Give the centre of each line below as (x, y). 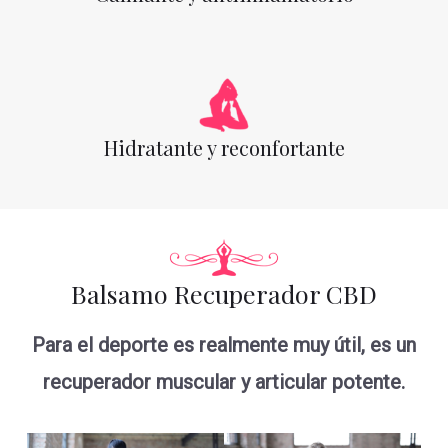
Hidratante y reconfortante (224, 148)
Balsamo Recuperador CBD (224, 293)
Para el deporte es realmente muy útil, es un (224, 345)
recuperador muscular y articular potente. (224, 382)
